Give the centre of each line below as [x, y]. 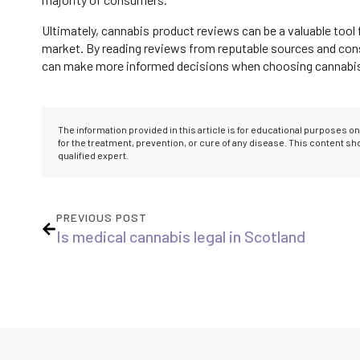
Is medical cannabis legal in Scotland [181, 237]
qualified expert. [93, 155]
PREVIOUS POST [102, 218]
